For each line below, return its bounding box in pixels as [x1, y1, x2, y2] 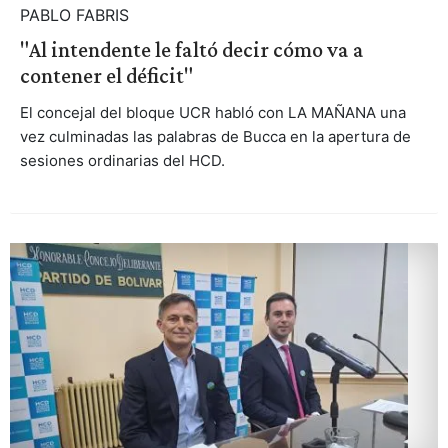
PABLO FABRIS [19, 4, 129, 25]
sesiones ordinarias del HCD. [19, 150, 225, 170]
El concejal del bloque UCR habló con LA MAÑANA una [19, 102, 406, 122]
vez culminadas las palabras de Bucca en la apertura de [19, 126, 411, 146]
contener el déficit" [19, 62, 193, 88]
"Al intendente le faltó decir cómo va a [19, 36, 364, 62]
